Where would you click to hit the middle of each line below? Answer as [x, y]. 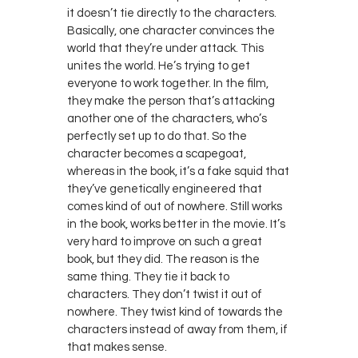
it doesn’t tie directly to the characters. [172, 13]
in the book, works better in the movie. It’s [176, 224]
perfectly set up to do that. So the [157, 136]
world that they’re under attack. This [165, 48]
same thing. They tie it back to [148, 276]
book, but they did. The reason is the [163, 259]
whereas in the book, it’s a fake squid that [178, 171]
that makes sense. [117, 347]
